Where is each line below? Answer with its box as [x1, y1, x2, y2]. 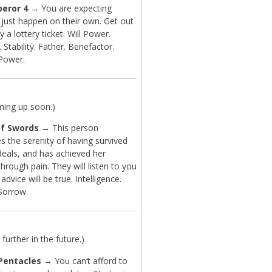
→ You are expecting [28, 2, 112, 14]
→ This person [39, 121, 99, 134]
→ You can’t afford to [41, 254, 128, 267]
